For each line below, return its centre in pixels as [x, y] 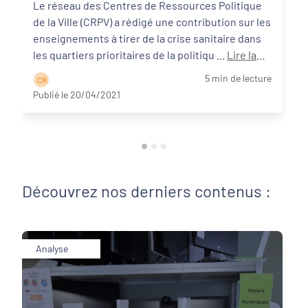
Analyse [52, 249]
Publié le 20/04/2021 [77, 95]
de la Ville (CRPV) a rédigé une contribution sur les [152, 22]
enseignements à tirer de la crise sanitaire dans [147, 38]
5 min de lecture [238, 78]
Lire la [242, 55]
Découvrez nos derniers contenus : [146, 191]
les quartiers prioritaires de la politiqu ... [222, 55]
